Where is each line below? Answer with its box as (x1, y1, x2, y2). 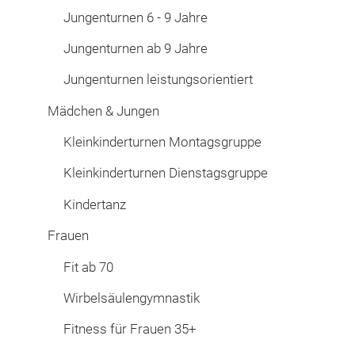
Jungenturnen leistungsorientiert (63, 71, 253, 88)
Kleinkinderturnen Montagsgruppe (63, 134, 261, 151)
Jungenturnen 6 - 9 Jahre (63, 9, 208, 25)
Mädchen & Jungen (48, 102, 159, 119)
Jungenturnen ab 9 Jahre (63, 40, 208, 56)
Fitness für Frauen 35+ (63, 321, 197, 338)
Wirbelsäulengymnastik (63, 290, 200, 307)
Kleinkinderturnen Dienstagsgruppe (63, 165, 268, 181)
